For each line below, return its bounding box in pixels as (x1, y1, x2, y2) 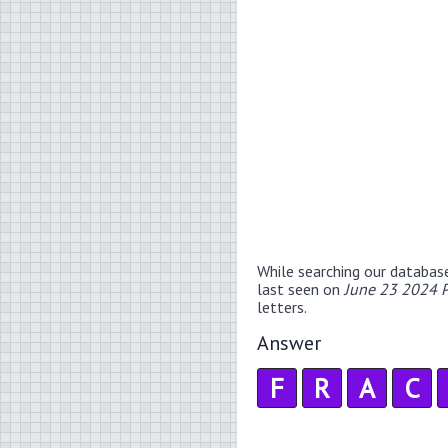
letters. (257, 296, 307, 317)
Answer (257, 329, 321, 356)
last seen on (257, 278, 344, 299)
